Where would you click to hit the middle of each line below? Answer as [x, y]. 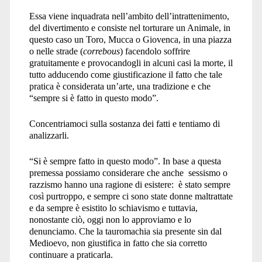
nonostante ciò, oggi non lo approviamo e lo [110, 219]
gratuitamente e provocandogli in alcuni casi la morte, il [131, 63]
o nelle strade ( [56, 51]
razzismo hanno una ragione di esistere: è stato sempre [130, 184]
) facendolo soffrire [155, 51]
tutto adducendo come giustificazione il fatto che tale [125, 74]
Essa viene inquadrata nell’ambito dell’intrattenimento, [129, 16]
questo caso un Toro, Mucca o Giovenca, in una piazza [130, 39]
